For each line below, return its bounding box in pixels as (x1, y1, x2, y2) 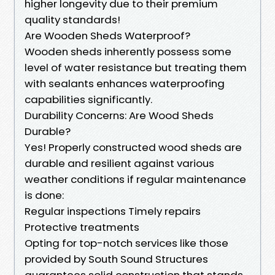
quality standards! (25, 12, 120, 27)
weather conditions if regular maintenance (25, 171, 246, 187)
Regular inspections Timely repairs (25, 203, 201, 219)
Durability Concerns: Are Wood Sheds (25, 107, 214, 123)
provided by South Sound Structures (25, 251, 208, 266)
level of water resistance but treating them (25, 60, 247, 75)
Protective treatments (25, 219, 139, 234)
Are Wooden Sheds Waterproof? (25, 28, 190, 43)
